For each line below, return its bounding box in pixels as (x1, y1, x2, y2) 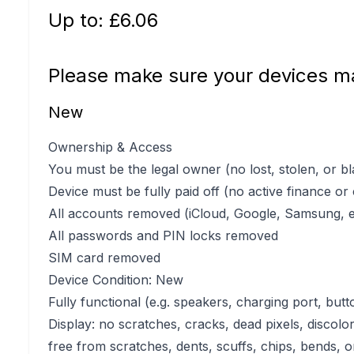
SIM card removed (48, 250, 161, 265)
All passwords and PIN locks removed (48, 228, 279, 243)
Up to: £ (48, 9, 121, 32)
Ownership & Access (48, 139, 173, 155)
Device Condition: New (48, 272, 184, 288)
